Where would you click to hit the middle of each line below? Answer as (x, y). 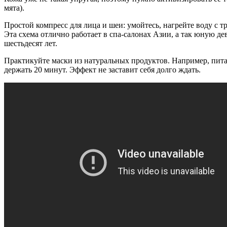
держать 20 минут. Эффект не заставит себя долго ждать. (102, 69)
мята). (14, 8)
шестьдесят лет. (31, 43)
